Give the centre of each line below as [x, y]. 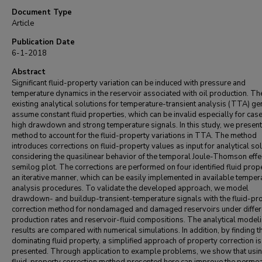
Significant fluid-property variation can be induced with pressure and [129, 83]
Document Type [42, 12]
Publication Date [43, 42]
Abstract [29, 72]
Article [23, 23]
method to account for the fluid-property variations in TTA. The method [134, 136]
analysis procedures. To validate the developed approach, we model [130, 188]
